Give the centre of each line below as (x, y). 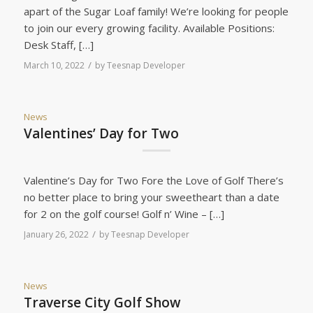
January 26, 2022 (56, 234)
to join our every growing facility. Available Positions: (149, 28)
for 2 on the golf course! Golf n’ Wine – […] (124, 213)
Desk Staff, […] (58, 45)
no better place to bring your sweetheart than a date (151, 197)
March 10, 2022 (54, 65)
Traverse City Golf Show (102, 302)
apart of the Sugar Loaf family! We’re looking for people (156, 12)
